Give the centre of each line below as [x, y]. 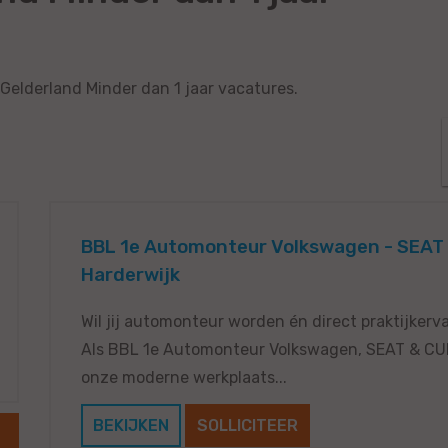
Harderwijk [130, 275]
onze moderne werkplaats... [184, 378]
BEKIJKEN [131, 426]
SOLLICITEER [247, 426]
